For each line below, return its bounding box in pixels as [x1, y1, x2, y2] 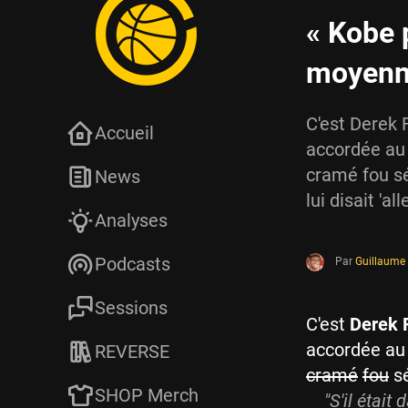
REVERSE [95, 341, 169, 362]
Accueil [95, 122, 154, 144]
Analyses [95, 209, 168, 231]
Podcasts [95, 253, 170, 275]
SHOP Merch [95, 384, 199, 406]
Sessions [95, 297, 168, 319]
